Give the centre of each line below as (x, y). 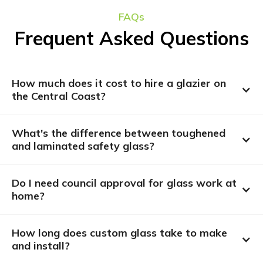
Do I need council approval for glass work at (124, 183)
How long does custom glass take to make (119, 233)
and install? (41, 246)
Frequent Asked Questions (131, 38)
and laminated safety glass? (83, 146)
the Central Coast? (59, 96)
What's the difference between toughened (119, 133)
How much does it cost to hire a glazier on (119, 83)
